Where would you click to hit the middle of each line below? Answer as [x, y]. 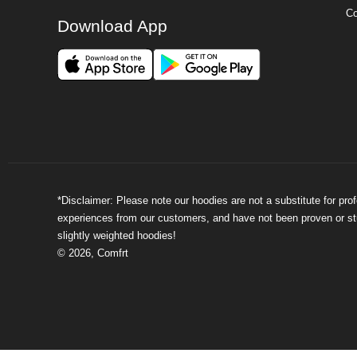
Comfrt [113, 254]
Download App [112, 26]
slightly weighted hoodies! [117, 236]
